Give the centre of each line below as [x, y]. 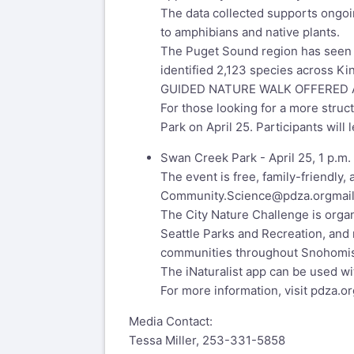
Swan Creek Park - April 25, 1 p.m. [256, 158]
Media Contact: [171, 322]
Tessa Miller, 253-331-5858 [207, 341]
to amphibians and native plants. [250, 32]
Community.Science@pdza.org [246, 196]
